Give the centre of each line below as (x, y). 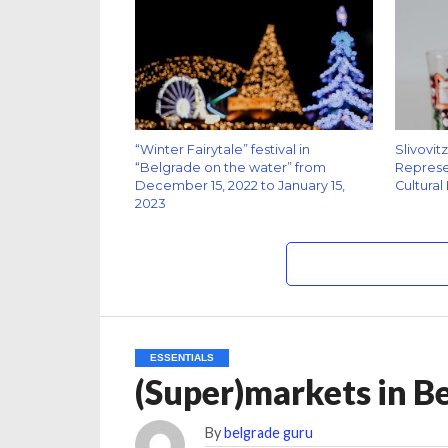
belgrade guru (268, 433)
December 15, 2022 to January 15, (239, 186)
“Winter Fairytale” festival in (222, 150)
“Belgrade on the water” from (230, 168)
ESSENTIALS (181, 358)
